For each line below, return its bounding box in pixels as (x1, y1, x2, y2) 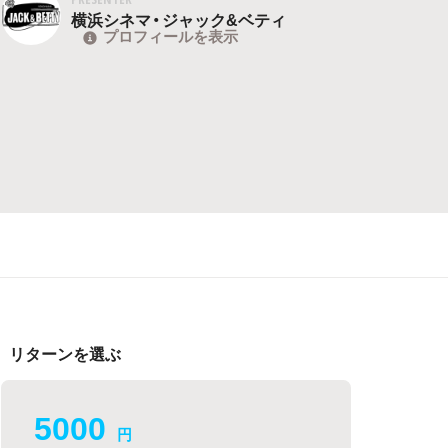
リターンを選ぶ (9, 341, 122, 365)
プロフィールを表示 (103, 25, 239, 48)
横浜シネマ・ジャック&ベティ (71, 7, 287, 32)
